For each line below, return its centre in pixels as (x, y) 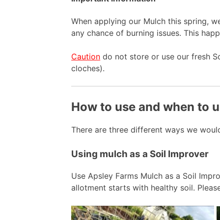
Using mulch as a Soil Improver (140, 154)
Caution (86, 56)
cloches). (88, 68)
